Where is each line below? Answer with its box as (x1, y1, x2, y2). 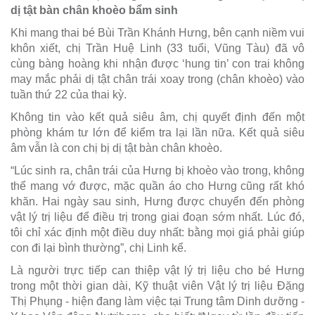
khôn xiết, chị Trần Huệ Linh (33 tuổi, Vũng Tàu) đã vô (11, 41, 304, 54)
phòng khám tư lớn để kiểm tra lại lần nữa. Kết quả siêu (11, 126, 304, 139)
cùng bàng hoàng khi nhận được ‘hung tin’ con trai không (11, 57, 304, 70)
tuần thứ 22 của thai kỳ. (11, 88, 127, 101)
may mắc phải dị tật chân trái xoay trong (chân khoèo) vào (11, 72, 304, 85)
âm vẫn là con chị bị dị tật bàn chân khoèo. (11, 141, 222, 154)
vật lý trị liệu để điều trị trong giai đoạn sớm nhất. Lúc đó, (11, 210, 304, 223)
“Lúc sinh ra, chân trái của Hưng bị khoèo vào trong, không (11, 164, 304, 176)
